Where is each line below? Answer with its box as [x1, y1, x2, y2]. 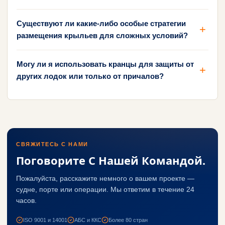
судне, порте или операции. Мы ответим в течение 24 [16, 185, 194, 193]
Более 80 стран [108, 216, 148, 223]
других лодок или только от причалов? [17, 71, 164, 80]
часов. [16, 196, 37, 204]
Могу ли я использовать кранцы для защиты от [17, 59, 194, 68]
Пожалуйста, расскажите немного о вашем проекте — [16, 174, 194, 182]
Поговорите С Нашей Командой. [16, 152, 205, 168]
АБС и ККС [74, 216, 101, 223]
